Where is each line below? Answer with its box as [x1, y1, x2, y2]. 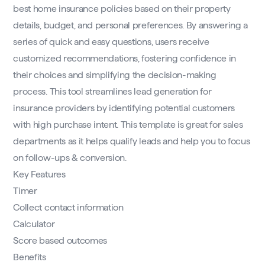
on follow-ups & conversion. [13, 153, 127, 163]
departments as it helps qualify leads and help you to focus [13, 136, 250, 147]
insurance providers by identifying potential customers [13, 103, 235, 114]
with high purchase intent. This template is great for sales [13, 119, 243, 130]
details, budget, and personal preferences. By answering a [13, 20, 248, 31]
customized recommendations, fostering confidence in [13, 53, 237, 64]
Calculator [13, 219, 55, 230]
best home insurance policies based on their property [13, 4, 231, 14]
